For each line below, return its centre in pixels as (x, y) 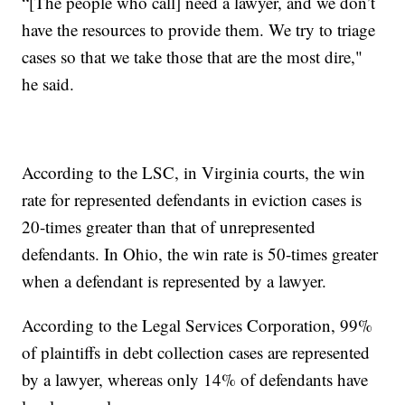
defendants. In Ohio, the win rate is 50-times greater (200, 253)
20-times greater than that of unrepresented (169, 226)
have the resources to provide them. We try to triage (199, 29)
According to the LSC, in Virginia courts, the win (194, 172)
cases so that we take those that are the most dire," (193, 56)
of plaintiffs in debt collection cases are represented (196, 352)
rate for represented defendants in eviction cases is (192, 199)
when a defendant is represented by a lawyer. (174, 280)
